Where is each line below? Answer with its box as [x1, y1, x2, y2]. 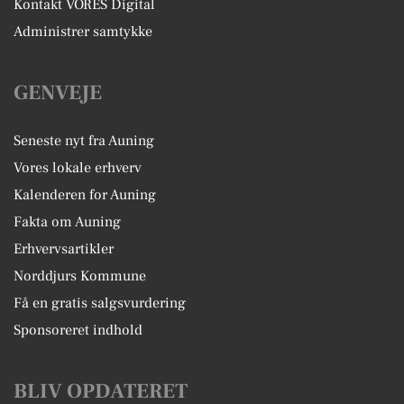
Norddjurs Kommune [14, 267, 146, 285]
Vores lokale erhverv [14, 159, 142, 177]
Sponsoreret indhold [14, 321, 142, 339]
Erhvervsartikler [14, 240, 114, 258]
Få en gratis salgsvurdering [14, 294, 186, 312]
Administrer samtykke [14, 23, 152, 41]
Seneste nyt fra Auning [14, 132, 154, 150]
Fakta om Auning [14, 213, 121, 231]
